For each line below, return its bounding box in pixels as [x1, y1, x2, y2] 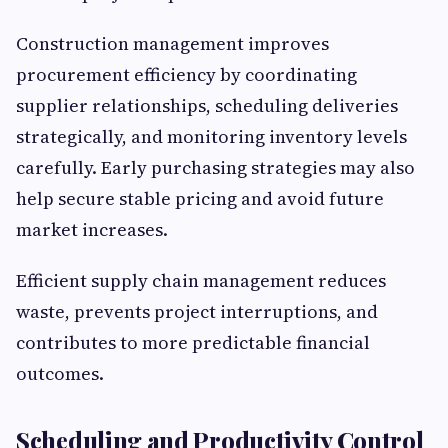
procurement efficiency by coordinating [16, 62, 357, 88]
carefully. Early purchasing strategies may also [16, 155, 415, 181]
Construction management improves [16, 31, 329, 57]
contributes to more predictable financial [16, 330, 370, 356]
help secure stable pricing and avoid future [16, 186, 384, 212]
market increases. [16, 217, 168, 243]
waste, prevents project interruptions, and [16, 299, 378, 325]
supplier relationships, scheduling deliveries [16, 93, 398, 119]
